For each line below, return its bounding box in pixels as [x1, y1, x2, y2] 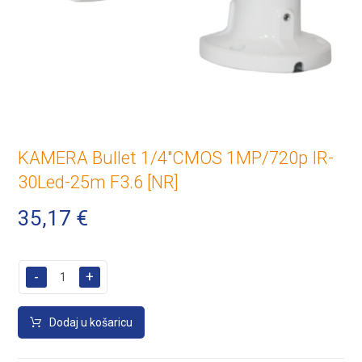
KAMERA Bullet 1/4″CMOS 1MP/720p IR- [18, 147, 335, 168]
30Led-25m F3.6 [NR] [18, 171, 179, 192]
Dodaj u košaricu [49, 315, 133, 329]
